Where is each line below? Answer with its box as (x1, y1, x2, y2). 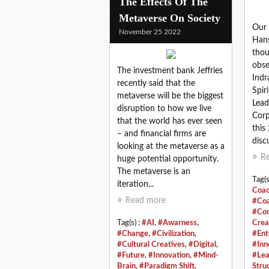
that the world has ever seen (117, 116, 222, 125)
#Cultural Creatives (117, 240, 185, 248)
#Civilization (152, 229, 195, 237)
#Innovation (148, 251, 190, 259)
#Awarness (158, 219, 197, 226)
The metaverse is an (117, 167, 190, 176)
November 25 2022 (119, 28, 181, 35)
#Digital (189, 240, 216, 248)
